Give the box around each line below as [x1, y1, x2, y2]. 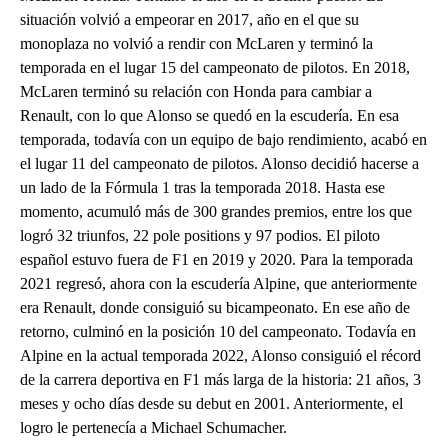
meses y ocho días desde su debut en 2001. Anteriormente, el [20, 395, 403, 413]
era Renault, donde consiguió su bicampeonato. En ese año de [20, 299, 410, 317]
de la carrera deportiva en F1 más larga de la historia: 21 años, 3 [20, 371, 421, 389]
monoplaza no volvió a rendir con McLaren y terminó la [20, 35, 373, 53]
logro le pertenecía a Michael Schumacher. [20, 419, 287, 437]
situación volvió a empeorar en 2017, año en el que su [20, 11, 359, 29]
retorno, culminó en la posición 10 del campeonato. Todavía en [20, 323, 416, 341]
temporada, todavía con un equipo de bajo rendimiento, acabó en [20, 131, 427, 149]
